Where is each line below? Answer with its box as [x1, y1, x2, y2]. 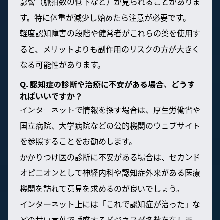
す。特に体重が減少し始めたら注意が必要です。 [20, 11, 191, 24]
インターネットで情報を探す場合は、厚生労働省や [20, 104, 200, 116]
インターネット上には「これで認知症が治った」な [20, 198, 200, 210]
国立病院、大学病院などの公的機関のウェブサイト [20, 119, 200, 132]
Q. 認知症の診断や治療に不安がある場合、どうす [20, 78, 195, 90]
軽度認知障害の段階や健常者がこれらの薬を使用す [20, 27, 200, 39]
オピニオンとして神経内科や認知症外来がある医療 [20, 166, 200, 179]
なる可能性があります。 [20, 58, 105, 71]
